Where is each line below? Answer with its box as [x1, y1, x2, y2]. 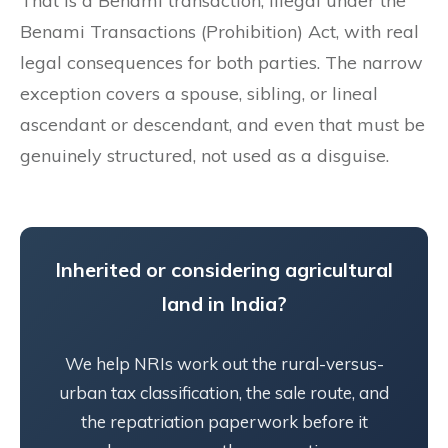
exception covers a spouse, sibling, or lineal [20, 81, 378, 105]
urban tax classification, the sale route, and [59, 381, 389, 403]
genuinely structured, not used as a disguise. [20, 143, 389, 167]
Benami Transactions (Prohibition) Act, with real [20, 19, 419, 43]
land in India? [161, 290, 287, 316]
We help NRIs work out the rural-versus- [64, 352, 384, 374]
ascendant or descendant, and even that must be [20, 112, 425, 136]
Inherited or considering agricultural [55, 256, 393, 282]
